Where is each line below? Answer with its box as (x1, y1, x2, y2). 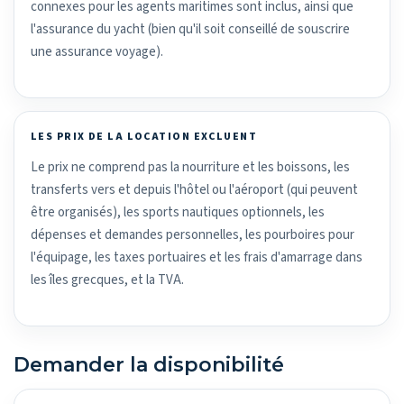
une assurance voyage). (31, 41, 163, 61)
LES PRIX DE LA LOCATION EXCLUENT (31, 128, 258, 144)
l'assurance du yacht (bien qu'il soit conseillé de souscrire (31, 19, 350, 39)
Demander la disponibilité (14, 352, 284, 377)
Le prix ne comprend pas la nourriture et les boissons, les (31, 157, 350, 177)
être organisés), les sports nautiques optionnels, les (31, 202, 325, 222)
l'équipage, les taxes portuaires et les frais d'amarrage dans (31, 247, 363, 267)
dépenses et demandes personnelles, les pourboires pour (31, 225, 354, 244)
